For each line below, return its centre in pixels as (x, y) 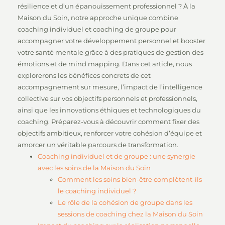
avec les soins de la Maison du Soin (94, 168)
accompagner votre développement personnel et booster (111, 41)
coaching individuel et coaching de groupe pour (97, 29)
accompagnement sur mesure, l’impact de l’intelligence (110, 87)
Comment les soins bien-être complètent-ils (130, 179)
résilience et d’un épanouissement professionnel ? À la (106, 6)
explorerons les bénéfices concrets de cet (84, 75)
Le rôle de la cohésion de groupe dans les (125, 202)
